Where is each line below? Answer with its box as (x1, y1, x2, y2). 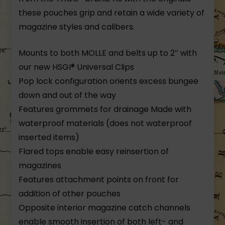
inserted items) (19, 132, 80, 144)
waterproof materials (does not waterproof (19, 118, 192, 130)
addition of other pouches (19, 188, 121, 200)
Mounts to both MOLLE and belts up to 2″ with (19, 47, 197, 59)
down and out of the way (19, 89, 117, 101)
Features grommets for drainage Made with (19, 103, 192, 116)
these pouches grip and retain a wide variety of (19, 7, 205, 19)
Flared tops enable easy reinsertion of (19, 146, 169, 158)
